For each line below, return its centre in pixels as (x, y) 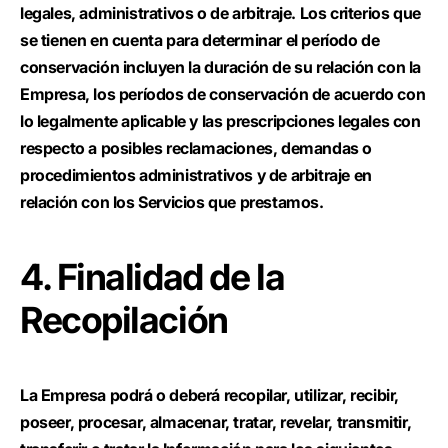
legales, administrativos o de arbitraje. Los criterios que (220, 13)
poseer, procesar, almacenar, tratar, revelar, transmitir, (216, 422)
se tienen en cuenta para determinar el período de (200, 40)
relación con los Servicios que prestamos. (174, 202)
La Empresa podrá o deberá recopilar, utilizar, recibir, (210, 395)
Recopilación (127, 320)
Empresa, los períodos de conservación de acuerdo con (223, 94)
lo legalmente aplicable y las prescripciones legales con (220, 121)
